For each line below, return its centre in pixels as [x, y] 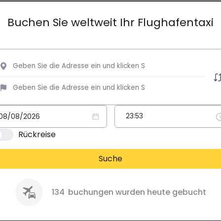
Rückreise [37, 134]
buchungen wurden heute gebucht [136, 192]
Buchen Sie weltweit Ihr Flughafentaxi [110, 22]
